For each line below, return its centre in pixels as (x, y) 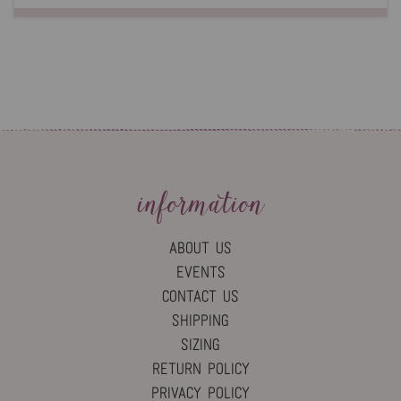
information (200, 204)
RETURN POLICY (200, 370)
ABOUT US (200, 249)
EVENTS (200, 273)
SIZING (200, 346)
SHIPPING (200, 321)
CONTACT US (200, 297)
